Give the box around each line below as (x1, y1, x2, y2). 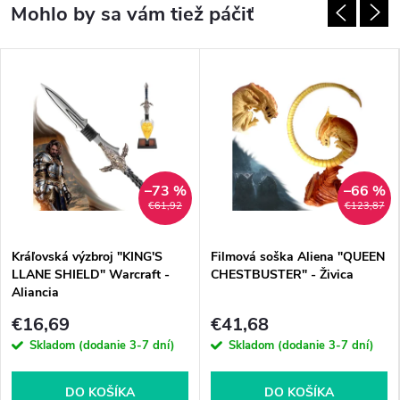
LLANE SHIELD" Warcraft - (12, 266, 170, 284)
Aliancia (12, 284, 59, 302)
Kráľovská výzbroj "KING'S (12, 248, 162, 266)
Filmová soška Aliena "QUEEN (211, 248, 385, 266)
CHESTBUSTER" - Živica (211, 266, 354, 284)
